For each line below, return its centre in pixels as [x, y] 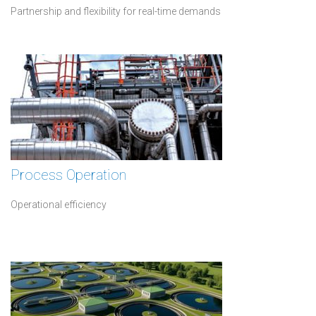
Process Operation [68, 175]
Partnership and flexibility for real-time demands [116, 11]
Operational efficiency [59, 205]
